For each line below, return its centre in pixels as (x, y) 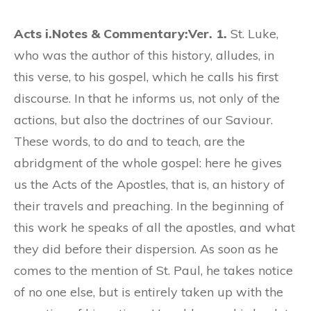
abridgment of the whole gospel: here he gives (148, 162)
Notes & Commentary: (120, 33)
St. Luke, (253, 33)
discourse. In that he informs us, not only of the (147, 98)
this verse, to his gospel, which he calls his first (146, 76)
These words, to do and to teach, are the (129, 141)
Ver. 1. (208, 33)
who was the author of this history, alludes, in (144, 55)
